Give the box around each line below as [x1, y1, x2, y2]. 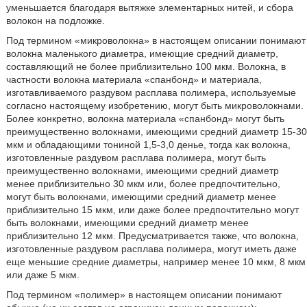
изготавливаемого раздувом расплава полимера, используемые [5, 87, 296, 99]
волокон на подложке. [5, 15, 105, 27]
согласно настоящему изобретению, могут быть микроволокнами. [5, 100, 304, 112]
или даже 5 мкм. [5, 269, 79, 281]
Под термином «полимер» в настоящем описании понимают [5, 289, 282, 301]
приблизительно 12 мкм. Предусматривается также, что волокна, [5, 230, 299, 242]
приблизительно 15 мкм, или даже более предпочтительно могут [5, 204, 299, 216]
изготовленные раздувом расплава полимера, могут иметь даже [5, 243, 297, 255]
